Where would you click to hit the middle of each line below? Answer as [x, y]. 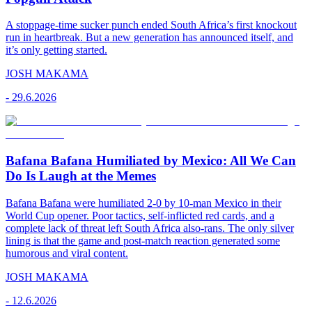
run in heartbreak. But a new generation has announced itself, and [149, 38]
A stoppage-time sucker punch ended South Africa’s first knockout [151, 25]
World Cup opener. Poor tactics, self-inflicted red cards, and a [140, 215]
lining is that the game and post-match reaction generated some [143, 240]
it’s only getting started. [56, 50]
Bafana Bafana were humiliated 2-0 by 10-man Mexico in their [143, 203]
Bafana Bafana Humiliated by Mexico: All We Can [151, 161]
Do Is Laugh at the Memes [81, 176]
